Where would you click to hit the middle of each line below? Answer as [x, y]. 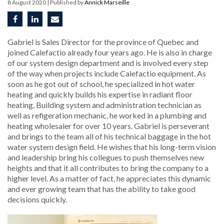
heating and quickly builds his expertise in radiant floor [100, 94]
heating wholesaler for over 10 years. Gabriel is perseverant [108, 126]
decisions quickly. [37, 199]
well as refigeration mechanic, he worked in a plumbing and [107, 115]
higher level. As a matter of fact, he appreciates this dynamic [109, 178]
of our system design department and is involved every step [108, 63]
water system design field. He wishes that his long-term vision [112, 147]
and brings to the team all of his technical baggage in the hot [109, 136]
